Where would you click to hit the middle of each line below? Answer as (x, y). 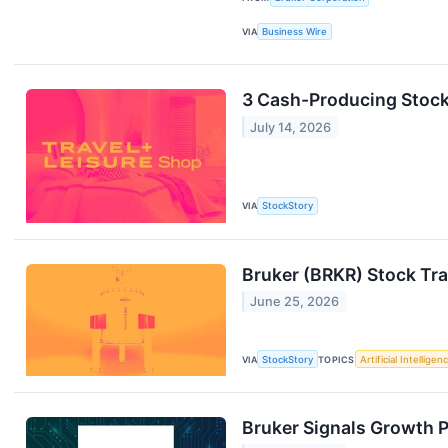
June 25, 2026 (295, 301)
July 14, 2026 (291, 127)
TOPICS (336, 359)
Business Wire (295, 31)
